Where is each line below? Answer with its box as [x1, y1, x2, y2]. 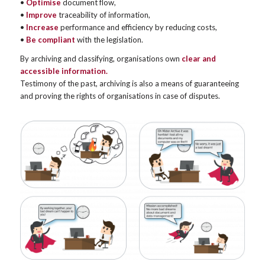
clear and [181, 54, 216, 64]
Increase [25, 22, 59, 33]
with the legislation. [75, 35, 143, 45]
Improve [24, 10, 57, 20]
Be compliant [25, 35, 75, 45]
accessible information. [20, 66, 108, 76]
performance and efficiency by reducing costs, [58, 22, 217, 33]
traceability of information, [56, 10, 150, 20]
